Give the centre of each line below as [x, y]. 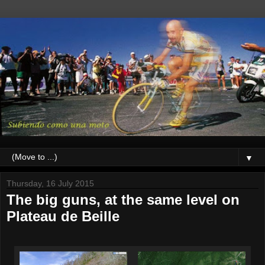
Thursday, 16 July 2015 [50, 184]
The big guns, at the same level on [123, 200]
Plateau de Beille [63, 216]
